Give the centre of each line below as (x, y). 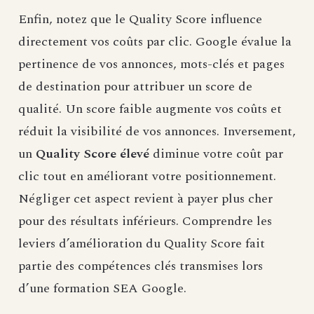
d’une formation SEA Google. (102, 289)
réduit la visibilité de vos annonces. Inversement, (157, 132)
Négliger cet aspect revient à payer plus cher (145, 199)
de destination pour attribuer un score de (135, 87)
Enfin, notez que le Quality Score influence (140, 20)
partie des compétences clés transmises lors (141, 266)
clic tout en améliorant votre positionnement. (147, 177)
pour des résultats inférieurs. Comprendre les (145, 221)
